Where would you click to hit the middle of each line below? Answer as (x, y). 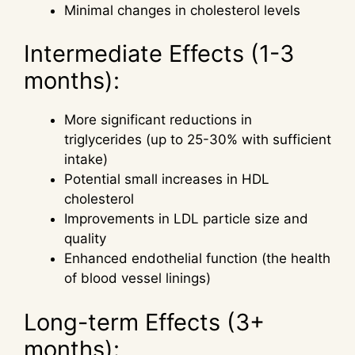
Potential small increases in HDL (167, 179)
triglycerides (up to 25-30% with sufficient (198, 140)
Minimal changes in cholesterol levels (182, 10)
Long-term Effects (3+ (144, 322)
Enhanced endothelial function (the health (197, 259)
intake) (86, 160)
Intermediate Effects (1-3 (159, 54)
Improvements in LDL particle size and (186, 219)
